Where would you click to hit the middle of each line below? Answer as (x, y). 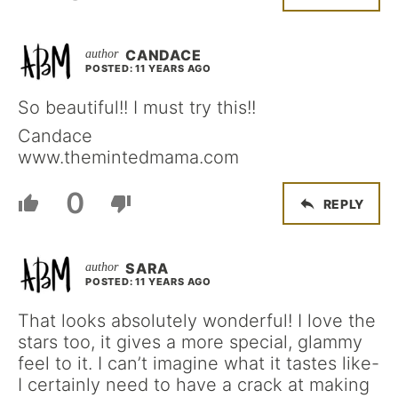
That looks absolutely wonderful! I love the (197, 321)
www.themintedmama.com (128, 157)
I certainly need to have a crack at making (194, 385)
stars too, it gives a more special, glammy (190, 342)
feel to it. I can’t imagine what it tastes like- (199, 363)
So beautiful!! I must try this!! (137, 107)
